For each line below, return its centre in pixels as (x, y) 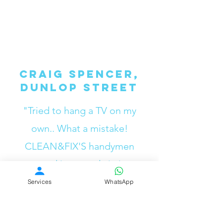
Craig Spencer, (79, 74)
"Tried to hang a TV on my (79, 111)
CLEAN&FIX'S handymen (79, 146)
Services (40, 181)
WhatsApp (119, 181)
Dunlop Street (79, 87)
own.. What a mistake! (79, 128)
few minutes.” (79, 182)
